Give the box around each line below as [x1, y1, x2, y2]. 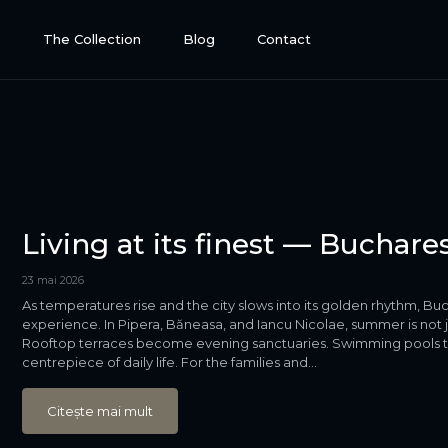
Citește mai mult [46, 403, 153, 419]
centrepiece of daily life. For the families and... [21, 354, 317, 370]
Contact [257, 31, 311, 47]
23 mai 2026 [21, 274, 84, 287]
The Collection [43, 31, 141, 47]
